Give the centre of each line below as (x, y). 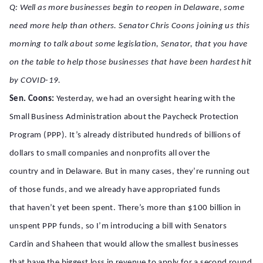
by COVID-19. (35, 81)
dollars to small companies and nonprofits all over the (110, 154)
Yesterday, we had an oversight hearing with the (145, 99)
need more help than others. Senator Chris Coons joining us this (130, 26)
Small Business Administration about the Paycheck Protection (124, 117)
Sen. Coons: (32, 99)
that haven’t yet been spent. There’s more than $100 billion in (125, 208)
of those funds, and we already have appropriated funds (115, 190)
